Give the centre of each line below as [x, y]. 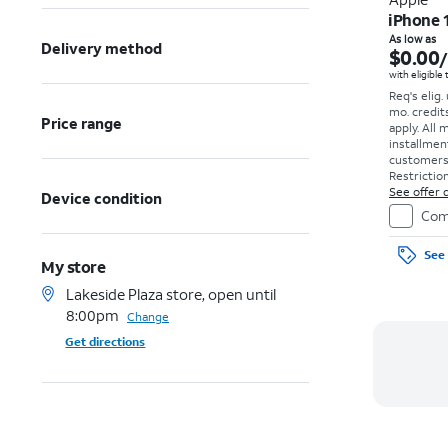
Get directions [105, 341]
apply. [405, 127]
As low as [412, 39]
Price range [82, 123]
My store [73, 266]
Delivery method [102, 48]
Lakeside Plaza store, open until [171, 294]
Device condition [102, 198]
